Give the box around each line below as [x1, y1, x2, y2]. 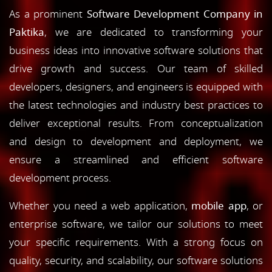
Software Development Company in [86, 6, 263, 22]
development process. [9, 170, 111, 186]
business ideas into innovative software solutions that [9, 42, 263, 58]
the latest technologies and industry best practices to [9, 97, 263, 113]
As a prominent [9, 6, 87, 22]
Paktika [9, 24, 44, 40]
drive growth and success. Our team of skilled [9, 61, 263, 76]
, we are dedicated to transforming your [44, 24, 263, 40]
